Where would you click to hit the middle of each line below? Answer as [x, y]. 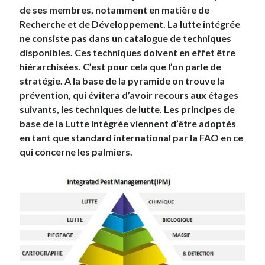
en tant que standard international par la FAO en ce [132, 138]
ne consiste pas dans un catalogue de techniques [126, 38]
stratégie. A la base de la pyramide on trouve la [122, 81]
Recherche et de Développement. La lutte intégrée [130, 24]
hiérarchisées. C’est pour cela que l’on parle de [121, 67]
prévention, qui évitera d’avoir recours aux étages [129, 95]
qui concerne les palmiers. [77, 152]
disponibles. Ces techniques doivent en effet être [128, 53]
